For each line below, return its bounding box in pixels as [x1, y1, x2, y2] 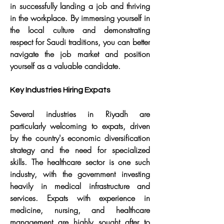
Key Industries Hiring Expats [10, 86, 110, 94]
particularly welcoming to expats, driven [10, 120, 150, 131]
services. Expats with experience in [10, 192, 150, 203]
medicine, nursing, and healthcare [10, 204, 150, 215]
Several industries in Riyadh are [10, 108, 150, 119]
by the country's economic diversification [10, 132, 150, 143]
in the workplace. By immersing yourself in [10, 12, 150, 23]
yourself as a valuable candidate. [10, 60, 120, 71]
